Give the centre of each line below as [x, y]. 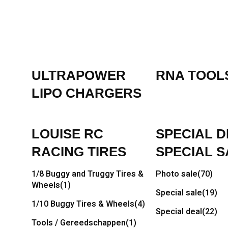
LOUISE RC [67, 134]
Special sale [179, 193]
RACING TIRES [79, 152]
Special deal [179, 212]
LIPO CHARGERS [87, 93]
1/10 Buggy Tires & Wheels [83, 204]
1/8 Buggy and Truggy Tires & [88, 174]
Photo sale [177, 174]
